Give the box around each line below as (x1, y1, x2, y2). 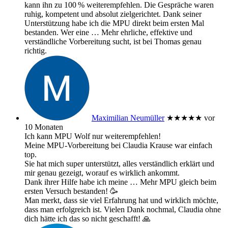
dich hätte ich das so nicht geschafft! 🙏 (24, 214, 151, 223)
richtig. (24, 46, 47, 55)
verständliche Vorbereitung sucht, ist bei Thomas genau (24, 37, 202, 46)
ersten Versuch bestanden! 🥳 (24, 186, 118, 195)
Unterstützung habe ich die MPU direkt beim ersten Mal (24, 18, 204, 27)
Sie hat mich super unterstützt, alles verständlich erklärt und (24, 159, 214, 168)
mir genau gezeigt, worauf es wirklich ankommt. (24, 168, 180, 177)
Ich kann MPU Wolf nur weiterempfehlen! (24, 131, 161, 140)
